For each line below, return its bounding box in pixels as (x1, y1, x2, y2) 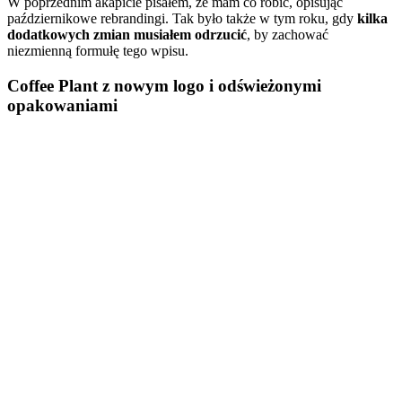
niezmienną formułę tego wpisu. (7, 43, 188, 59)
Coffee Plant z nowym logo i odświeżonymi (7, 76, 321, 96)
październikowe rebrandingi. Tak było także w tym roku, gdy (7, 11, 357, 27)
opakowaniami (7, 96, 118, 116)
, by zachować (247, 27, 328, 43)
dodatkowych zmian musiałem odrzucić (7, 27, 247, 43)
